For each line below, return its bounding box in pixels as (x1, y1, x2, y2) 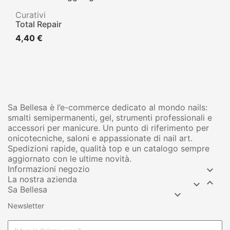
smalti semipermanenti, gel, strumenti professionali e (8, 112, 212, 123)
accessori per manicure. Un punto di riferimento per (8, 122, 209, 133)
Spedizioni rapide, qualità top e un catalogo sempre (8, 143, 209, 154)
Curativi (15, 9, 46, 20)
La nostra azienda (8, 174, 77, 184)
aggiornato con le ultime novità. (8, 153, 131, 164)
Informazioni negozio (8, 163, 90, 174)
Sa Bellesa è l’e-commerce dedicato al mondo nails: (8, 102, 207, 112)
